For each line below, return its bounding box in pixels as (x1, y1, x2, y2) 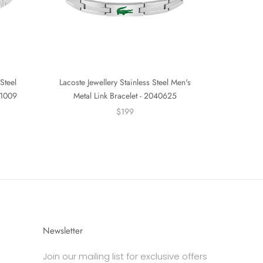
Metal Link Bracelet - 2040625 (73, 89, 177, 102)
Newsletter (42, 224, 83, 237)
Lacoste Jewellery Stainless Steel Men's (59, 76, 191, 88)
